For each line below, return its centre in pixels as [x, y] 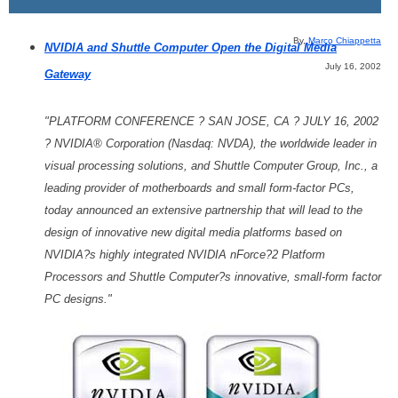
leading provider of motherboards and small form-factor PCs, [199, 188]
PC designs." [78, 299]
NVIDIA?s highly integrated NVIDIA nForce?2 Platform [185, 255]
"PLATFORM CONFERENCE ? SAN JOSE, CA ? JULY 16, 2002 [211, 122]
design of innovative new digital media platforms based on [193, 233]
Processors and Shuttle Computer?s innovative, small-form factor [213, 277]
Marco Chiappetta [345, 41]
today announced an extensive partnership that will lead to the [203, 211]
